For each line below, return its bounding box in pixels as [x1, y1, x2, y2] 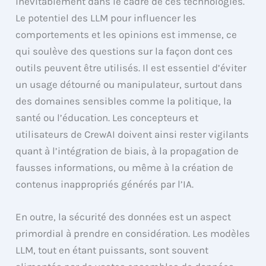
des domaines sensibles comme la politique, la [15, 95, 232, 107]
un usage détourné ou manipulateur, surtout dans [15, 78, 243, 91]
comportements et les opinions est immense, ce [15, 28, 237, 41]
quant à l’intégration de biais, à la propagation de [15, 145, 239, 157]
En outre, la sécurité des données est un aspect [15, 211, 232, 223]
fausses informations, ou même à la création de [15, 161, 234, 174]
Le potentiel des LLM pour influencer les [15, 12, 197, 24]
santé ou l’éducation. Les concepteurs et [15, 112, 199, 124]
